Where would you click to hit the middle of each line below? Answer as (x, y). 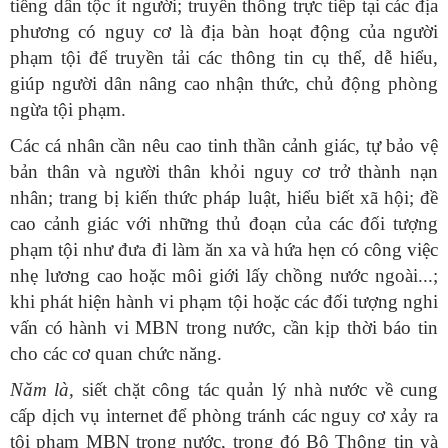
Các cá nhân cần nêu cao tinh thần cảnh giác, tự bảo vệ (224, 146)
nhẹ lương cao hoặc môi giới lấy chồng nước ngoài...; (224, 276)
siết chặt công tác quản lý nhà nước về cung (256, 390)
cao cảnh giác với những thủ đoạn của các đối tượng (224, 224)
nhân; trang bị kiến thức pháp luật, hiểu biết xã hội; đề (224, 198)
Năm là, (42, 390)
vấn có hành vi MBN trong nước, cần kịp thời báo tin (224, 328)
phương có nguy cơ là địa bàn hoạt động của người (224, 32)
